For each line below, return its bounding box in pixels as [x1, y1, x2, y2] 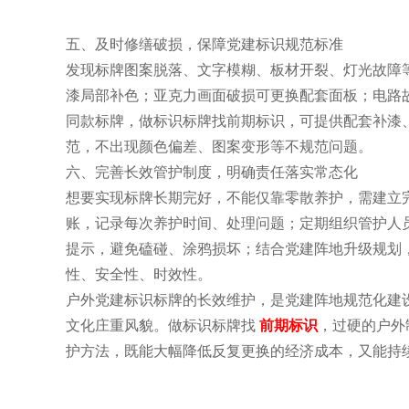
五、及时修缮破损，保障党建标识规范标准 [66, 37, 343, 52]
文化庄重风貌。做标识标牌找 [66, 318, 259, 333]
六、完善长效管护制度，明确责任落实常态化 [66, 164, 358, 180]
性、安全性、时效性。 [66, 267, 212, 282]
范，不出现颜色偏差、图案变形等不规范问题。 [66, 139, 372, 154]
